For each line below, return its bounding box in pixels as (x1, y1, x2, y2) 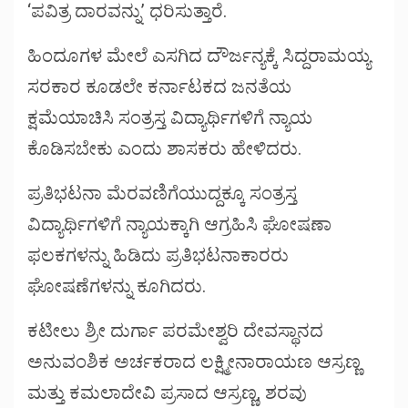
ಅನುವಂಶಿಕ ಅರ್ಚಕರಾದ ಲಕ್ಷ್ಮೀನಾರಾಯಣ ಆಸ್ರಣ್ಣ (27, 351, 361, 373)
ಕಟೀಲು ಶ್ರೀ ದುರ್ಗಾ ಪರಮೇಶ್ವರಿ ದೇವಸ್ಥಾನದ (27, 320, 323, 342)
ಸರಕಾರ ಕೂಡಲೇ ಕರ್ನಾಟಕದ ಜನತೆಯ (27, 76, 291, 98)
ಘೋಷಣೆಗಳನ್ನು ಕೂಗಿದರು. (27, 275, 206, 298)
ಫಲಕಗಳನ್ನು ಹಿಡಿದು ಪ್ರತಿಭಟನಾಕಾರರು (27, 244, 289, 267)
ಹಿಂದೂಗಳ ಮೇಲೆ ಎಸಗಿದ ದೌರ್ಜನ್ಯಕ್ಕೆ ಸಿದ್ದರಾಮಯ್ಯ (27, 45, 371, 67)
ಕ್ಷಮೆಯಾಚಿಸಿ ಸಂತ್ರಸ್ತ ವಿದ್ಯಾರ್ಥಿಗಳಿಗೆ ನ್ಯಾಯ (27, 107, 312, 129)
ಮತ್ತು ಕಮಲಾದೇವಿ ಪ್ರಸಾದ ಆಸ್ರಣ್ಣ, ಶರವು (27, 382, 307, 404)
